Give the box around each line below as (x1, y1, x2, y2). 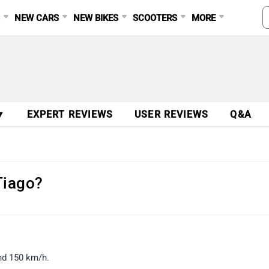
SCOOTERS (133, 13, 178, 23)
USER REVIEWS (134, 109, 209, 120)
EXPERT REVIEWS (26, 109, 113, 120)
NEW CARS (14, 13, 59, 23)
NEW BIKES (73, 13, 119, 23)
